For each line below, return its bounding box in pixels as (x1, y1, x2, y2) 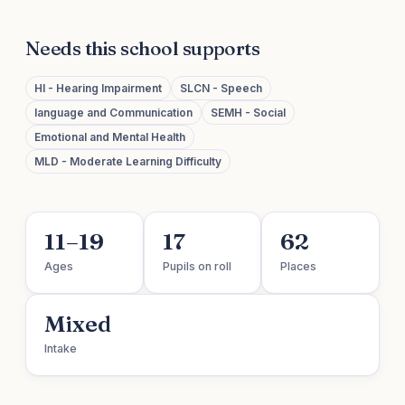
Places (280, 259, 317, 274)
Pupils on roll (162, 259, 231, 274)
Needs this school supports (25, 36, 260, 61)
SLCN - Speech (180, 81, 262, 96)
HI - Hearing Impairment (34, 81, 162, 96)
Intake (44, 342, 77, 356)
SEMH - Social (211, 106, 286, 120)
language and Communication (34, 106, 193, 120)
